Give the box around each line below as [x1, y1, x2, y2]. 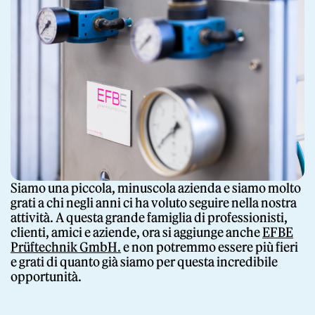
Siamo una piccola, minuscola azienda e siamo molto [11, 180, 301, 197]
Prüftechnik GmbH [11, 239, 117, 256]
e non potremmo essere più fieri [121, 239, 298, 256]
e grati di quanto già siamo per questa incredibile [11, 254, 278, 271]
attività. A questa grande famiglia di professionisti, [11, 210, 288, 226]
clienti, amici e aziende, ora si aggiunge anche [11, 224, 262, 241]
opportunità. [11, 269, 82, 285]
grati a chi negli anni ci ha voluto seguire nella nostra [11, 195, 297, 212]
